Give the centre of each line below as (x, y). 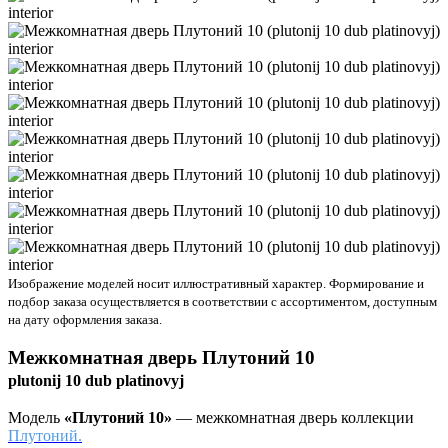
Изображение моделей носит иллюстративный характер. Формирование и (216, 283)
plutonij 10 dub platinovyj (96, 380)
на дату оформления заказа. (85, 319)
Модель (36, 418)
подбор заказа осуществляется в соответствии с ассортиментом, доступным (222, 301)
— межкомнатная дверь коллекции (295, 418)
